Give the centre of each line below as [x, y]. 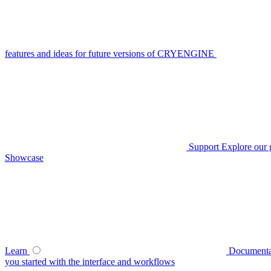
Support [205, 147]
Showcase [24, 158]
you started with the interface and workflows [90, 262]
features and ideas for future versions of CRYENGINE [109, 54]
